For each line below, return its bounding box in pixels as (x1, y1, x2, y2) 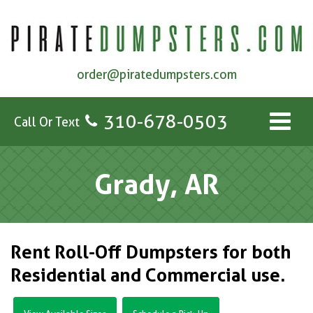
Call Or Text (14, 114, 80, 129)
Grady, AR (94, 167, 219, 202)
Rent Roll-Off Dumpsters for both (10, 241, 291, 263)
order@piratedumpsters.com (76, 67, 237, 82)
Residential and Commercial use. (10, 264, 285, 286)
